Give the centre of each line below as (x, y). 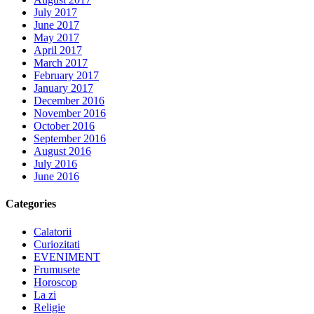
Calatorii (53, 231)
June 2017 (56, 25)
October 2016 (64, 126)
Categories (31, 204)
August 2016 (62, 151)
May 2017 (56, 38)
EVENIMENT (67, 257)
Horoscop (55, 282)
